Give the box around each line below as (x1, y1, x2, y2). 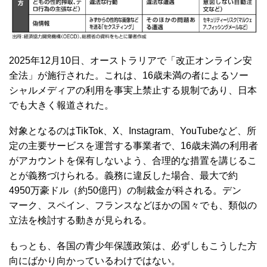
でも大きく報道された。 (9, 100, 114, 110)
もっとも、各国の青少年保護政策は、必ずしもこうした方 (9, 240, 257, 251)
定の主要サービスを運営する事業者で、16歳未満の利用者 (9, 140, 258, 151)
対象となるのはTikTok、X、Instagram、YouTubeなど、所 (9, 125, 256, 136)
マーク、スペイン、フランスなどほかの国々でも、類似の (9, 200, 257, 210)
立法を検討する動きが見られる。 (9, 215, 152, 225)
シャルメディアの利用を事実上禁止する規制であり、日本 (9, 85, 257, 95)
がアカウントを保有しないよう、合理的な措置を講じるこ (9, 155, 257, 166)
